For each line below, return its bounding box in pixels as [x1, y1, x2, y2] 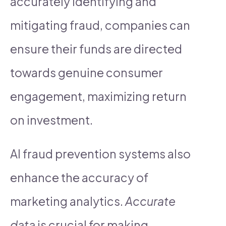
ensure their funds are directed [10, 41, 182, 56]
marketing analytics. [10, 193, 125, 208]
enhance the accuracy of [10, 169, 148, 185]
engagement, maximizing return [10, 88, 187, 103]
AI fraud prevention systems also [10, 146, 191, 161]
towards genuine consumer [10, 65, 163, 80]
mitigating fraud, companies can [10, 17, 190, 32]
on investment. [10, 112, 93, 127]
